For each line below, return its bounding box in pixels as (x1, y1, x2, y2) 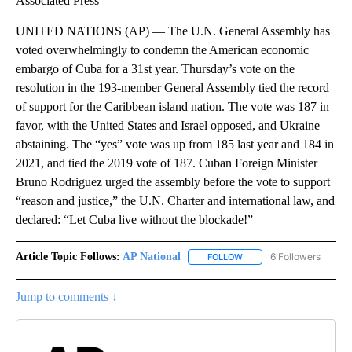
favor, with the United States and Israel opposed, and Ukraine (16, 118, 320, 132)
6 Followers (270, 250, 321, 262)
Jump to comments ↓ (16, 290, 118, 304)
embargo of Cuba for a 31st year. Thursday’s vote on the (16, 61, 295, 75)
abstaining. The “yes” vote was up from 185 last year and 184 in (16, 137, 334, 151)
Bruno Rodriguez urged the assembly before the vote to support (16, 174, 330, 189)
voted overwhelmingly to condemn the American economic (16, 42, 309, 57)
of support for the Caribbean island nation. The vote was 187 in (16, 99, 329, 113)
